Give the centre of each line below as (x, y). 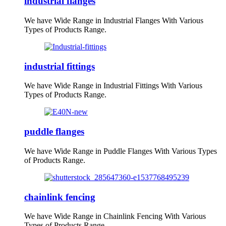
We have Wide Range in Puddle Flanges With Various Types (121, 151)
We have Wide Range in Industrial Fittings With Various (113, 86)
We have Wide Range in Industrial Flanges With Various (114, 20)
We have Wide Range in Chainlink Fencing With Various (115, 216)
